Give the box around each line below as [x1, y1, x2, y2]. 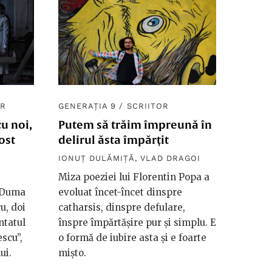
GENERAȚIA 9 [58, 101, 117, 111]
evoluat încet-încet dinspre [58, 186, 182, 199]
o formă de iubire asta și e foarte [58, 232, 206, 244]
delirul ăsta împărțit [58, 134, 169, 147]
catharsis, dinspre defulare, [58, 202, 185, 214]
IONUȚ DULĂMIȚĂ [58, 154, 135, 163]
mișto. [58, 247, 86, 259]
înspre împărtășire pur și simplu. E [58, 217, 216, 229]
